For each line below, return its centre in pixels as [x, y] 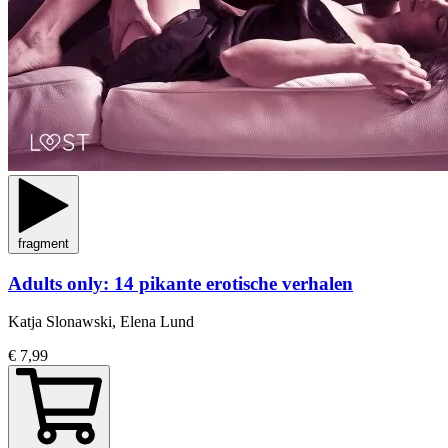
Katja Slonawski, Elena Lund [101, 322]
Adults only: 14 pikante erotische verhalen [180, 283]
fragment [43, 243]
